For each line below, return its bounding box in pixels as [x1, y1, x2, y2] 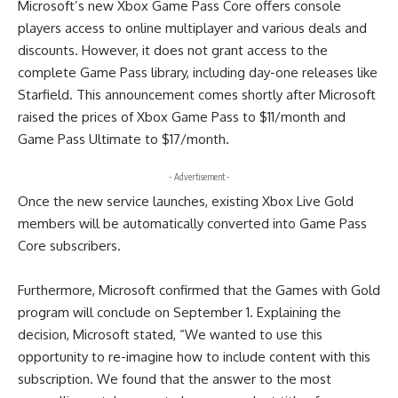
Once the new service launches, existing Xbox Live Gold [18, 193, 354, 210]
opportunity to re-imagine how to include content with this [18, 348, 370, 365]
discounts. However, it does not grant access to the [18, 42, 328, 59]
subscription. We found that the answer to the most [18, 370, 331, 387]
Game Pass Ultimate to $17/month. [18, 131, 229, 147]
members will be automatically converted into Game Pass [18, 215, 367, 232]
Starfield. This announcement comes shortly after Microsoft [18, 86, 376, 103]
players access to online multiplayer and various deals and [18, 20, 367, 36]
